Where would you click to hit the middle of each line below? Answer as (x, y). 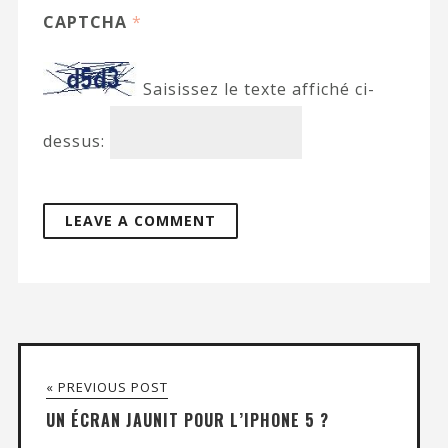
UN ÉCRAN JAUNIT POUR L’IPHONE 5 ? (187, 419)
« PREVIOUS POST (106, 386)
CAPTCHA (87, 22)
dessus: (73, 140)
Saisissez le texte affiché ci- (258, 89)
